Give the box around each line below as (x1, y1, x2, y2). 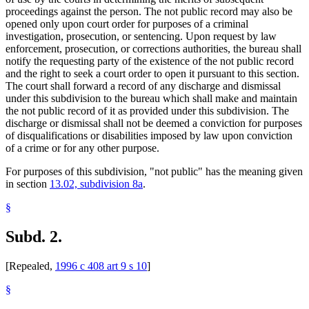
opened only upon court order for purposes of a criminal (6, 18, 248, 30)
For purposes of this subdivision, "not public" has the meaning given (6, 166, 303, 178)
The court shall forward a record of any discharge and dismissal (6, 80, 281, 92)
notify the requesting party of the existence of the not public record (6, 55, 294, 68)
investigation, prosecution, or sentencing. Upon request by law (6, 30, 277, 43)
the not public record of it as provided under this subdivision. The (6, 105, 289, 117)
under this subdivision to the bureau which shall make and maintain (6, 92, 297, 105)
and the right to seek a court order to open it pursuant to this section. (6, 68, 299, 80)
